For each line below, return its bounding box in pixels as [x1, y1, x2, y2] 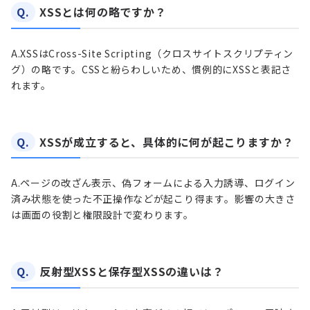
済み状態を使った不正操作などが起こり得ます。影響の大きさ [11, 192, 295, 206]
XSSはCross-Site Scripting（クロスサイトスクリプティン [20, 46, 294, 60]
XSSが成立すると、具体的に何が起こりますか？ [39, 133, 294, 150]
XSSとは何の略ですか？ [39, 3, 167, 21]
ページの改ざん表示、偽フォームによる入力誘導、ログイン [20, 176, 295, 190]
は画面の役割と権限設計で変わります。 [11, 208, 194, 222]
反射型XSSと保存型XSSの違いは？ [39, 263, 224, 280]
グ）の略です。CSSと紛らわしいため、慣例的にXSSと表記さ [11, 62, 292, 76]
